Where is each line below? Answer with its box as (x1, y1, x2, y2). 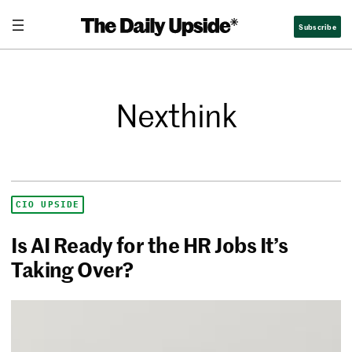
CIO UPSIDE (16, 199, 80, 211)
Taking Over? (11, 255, 134, 284)
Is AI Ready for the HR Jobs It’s (11, 230, 288, 259)
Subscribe (299, 20, 336, 32)
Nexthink (115, 93, 237, 137)
